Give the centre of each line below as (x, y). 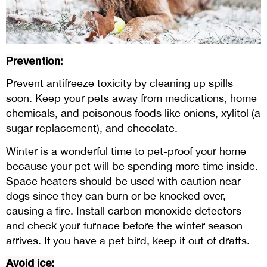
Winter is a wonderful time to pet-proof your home (126, 151)
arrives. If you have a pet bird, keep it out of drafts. (128, 240)
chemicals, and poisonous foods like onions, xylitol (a (133, 113)
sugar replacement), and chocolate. (92, 128)
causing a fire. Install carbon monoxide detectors (124, 210)
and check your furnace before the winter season (124, 225)
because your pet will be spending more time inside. (132, 166)
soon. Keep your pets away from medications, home (131, 98)
